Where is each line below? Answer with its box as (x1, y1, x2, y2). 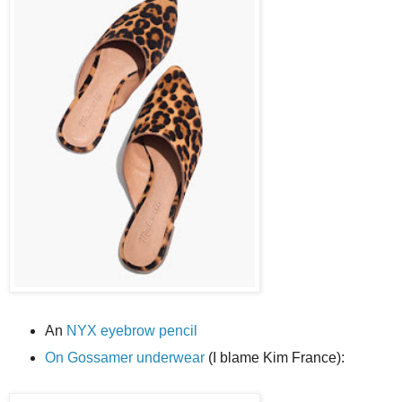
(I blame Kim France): (204, 350, 345, 366)
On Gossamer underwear (44, 350, 205, 366)
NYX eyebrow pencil (66, 323, 197, 339)
